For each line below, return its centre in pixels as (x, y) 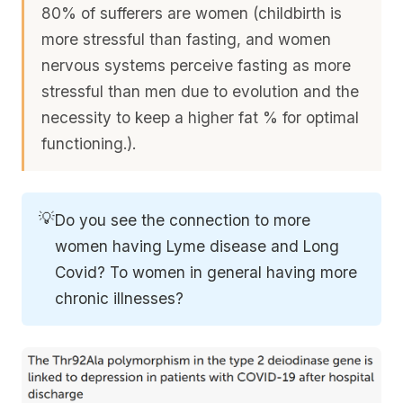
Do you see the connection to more (183, 219)
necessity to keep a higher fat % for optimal (201, 117)
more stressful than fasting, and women (187, 39)
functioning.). (89, 143)
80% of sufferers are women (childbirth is (192, 13)
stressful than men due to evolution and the (201, 91)
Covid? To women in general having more (206, 272)
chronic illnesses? (120, 298)
